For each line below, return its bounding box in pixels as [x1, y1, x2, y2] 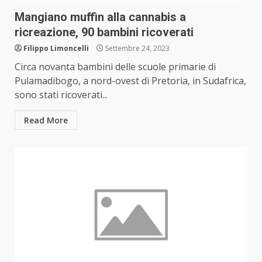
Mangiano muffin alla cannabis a [15, 10, 186, 25]
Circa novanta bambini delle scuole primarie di [15, 60, 216, 74]
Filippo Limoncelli [23, 43, 89, 54]
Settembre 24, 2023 [104, 43, 170, 54]
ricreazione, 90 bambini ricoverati [15, 25, 194, 40]
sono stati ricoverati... [15, 88, 108, 102]
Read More [24, 115, 68, 126]
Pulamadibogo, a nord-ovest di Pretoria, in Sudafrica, [15, 74, 246, 88]
